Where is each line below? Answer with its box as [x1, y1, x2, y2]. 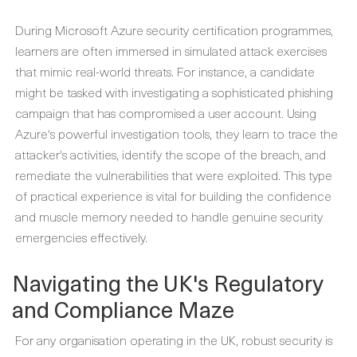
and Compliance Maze [12, 292, 234, 326]
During [15, 20, 55, 39]
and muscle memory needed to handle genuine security [15, 206, 323, 226]
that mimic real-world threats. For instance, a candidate [15, 61, 315, 80]
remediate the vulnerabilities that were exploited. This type [15, 165, 332, 184]
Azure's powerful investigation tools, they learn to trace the [15, 124, 338, 143]
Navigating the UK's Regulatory [12, 265, 323, 300]
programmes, [258, 20, 333, 39]
